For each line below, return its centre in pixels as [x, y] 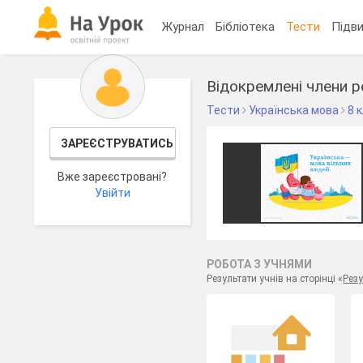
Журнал [184, 26]
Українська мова [294, 110]
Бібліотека [246, 26]
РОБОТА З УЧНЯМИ [260, 264]
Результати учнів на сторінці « [275, 279]
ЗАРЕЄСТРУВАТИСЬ [117, 143]
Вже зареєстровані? [113, 177]
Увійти [112, 193]
